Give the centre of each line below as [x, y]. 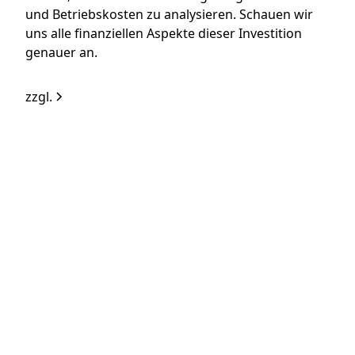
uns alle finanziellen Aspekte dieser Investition [164, 34]
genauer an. [62, 53]
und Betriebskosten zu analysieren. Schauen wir [170, 15]
